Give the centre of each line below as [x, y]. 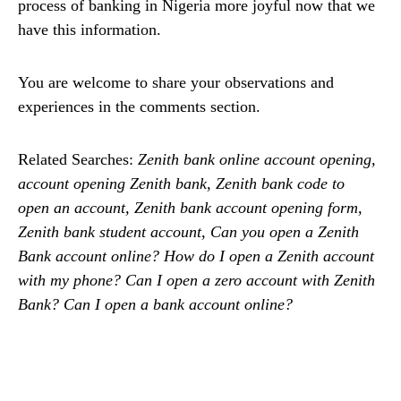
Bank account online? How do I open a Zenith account [196, 256]
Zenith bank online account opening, [257, 160]
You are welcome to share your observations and [176, 83]
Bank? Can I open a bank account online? [155, 305]
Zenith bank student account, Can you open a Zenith [188, 232]
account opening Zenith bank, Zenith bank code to [181, 184]
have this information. [90, 30]
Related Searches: [78, 160]
